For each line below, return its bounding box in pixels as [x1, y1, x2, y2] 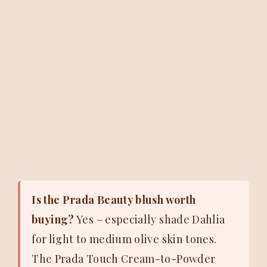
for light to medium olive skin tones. [32, 232, 217, 247]
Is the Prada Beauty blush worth [32, 193, 196, 207]
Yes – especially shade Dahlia [74, 212, 225, 227]
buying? [32, 212, 74, 227]
